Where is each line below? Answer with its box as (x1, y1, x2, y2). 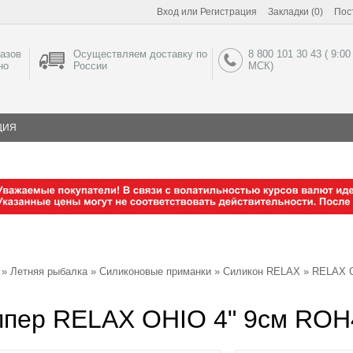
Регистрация (200, 6, 257, 17)
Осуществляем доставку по (72, 48, 207, 60)
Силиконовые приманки (99, 266, 211, 277)
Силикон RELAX (223, 266, 300, 277)
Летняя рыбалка (10, 266, 87, 277)
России (72, 60, 107, 72)
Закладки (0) (268, 6, 323, 17)
